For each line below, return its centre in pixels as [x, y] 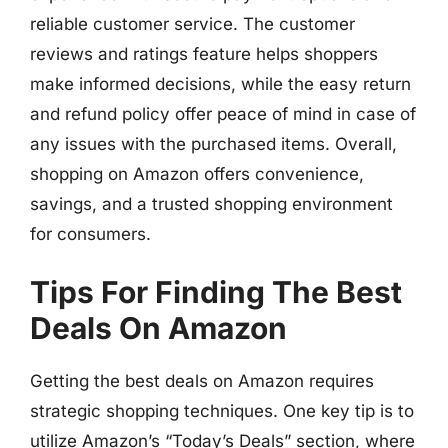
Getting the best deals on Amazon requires [202, 381]
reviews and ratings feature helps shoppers [204, 53]
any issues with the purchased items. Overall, [213, 143]
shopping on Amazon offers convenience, [197, 173]
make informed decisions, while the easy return [220, 83]
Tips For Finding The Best [216, 292]
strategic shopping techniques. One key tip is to [222, 411]
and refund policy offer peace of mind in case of [223, 113]
